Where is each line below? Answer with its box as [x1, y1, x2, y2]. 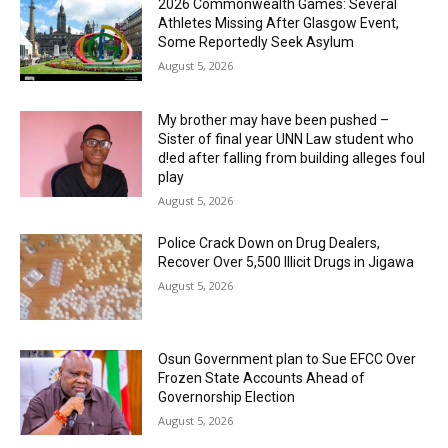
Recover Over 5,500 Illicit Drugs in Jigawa [158, 254, 415, 271]
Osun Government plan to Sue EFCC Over [158, 350, 417, 367]
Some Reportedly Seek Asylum [158, 34, 355, 51]
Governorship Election [158, 388, 296, 405]
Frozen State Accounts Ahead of [158, 369, 366, 386]
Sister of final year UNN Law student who [158, 131, 415, 148]
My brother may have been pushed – [158, 112, 390, 129]
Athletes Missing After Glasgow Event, [158, 15, 400, 32]
